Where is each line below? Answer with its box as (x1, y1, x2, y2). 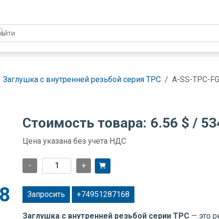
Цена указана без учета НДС (22, 136, 126, 146)
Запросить (27, 190, 65, 199)
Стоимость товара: (22, 115, 147, 131)
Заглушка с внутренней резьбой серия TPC (3, 75, 161, 84)
